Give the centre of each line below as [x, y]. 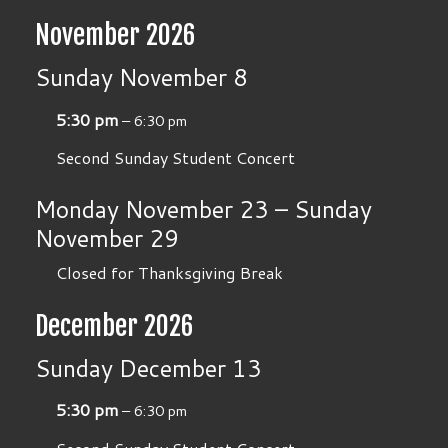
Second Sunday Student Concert [175, 158]
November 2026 [116, 35]
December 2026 [115, 325]
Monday [77, 209]
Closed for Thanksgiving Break [169, 272]
